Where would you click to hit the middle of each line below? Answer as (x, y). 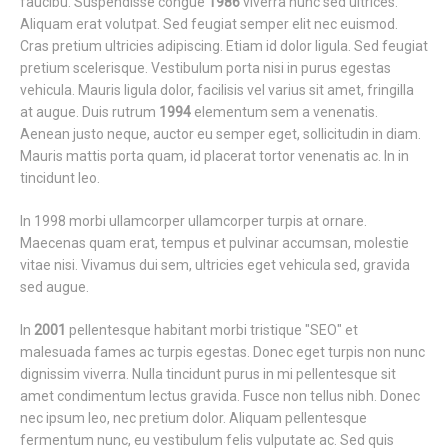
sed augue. (54, 287)
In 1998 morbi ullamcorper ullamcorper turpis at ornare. (193, 221)
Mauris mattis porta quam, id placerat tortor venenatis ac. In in (214, 156)
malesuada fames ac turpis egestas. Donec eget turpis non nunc (222, 352)
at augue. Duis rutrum (89, 112)
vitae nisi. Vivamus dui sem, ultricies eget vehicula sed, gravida (215, 265)
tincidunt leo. (60, 178)
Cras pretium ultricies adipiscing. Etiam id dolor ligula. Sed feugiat (224, 46)
